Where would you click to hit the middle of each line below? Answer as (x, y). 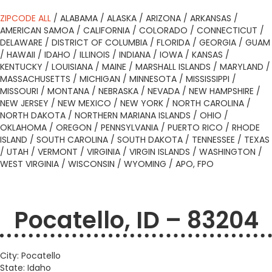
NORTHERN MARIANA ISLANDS (133, 115)
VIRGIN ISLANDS (160, 152)
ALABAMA (79, 18)
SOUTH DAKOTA (150, 140)
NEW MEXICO (84, 103)
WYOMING (145, 164)
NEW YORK (142, 103)
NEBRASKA (118, 91)
